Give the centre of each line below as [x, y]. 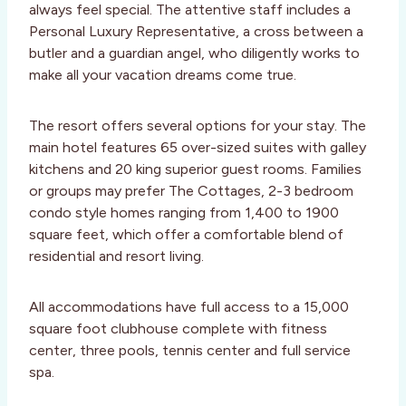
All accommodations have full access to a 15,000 [189, 307]
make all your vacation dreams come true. [163, 75]
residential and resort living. [116, 256]
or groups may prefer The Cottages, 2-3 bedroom [191, 191]
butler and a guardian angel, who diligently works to [194, 53]
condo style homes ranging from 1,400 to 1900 [184, 213]
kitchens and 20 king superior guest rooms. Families [195, 169]
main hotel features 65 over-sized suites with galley [198, 148]
